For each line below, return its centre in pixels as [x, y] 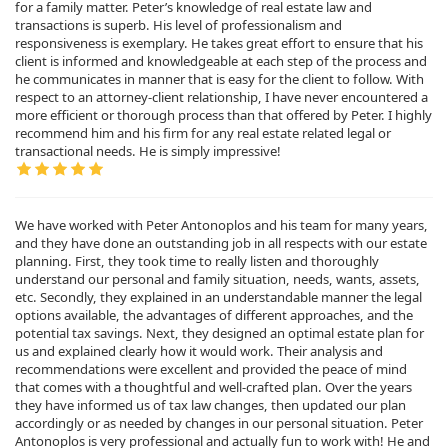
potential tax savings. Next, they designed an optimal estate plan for [219, 333]
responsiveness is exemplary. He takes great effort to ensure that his [219, 42]
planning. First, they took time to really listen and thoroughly [197, 261]
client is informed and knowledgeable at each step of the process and [221, 60]
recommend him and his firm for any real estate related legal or [203, 132]
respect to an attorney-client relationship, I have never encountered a [221, 96]
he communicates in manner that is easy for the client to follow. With [219, 78]
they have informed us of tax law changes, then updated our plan [210, 405]
